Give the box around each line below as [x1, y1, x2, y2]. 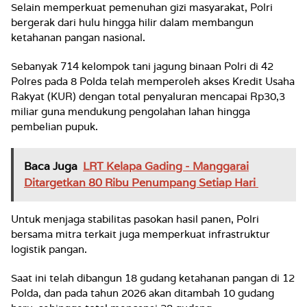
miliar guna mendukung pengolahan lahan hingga [11, 105, 250, 118]
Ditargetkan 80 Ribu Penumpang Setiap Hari [24, 175, 258, 190]
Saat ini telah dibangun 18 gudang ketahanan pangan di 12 [11, 271, 295, 284]
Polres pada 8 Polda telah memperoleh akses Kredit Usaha [11, 75, 295, 88]
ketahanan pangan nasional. [11, 31, 148, 44]
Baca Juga [24, 159, 77, 173]
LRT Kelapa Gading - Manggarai [83, 159, 249, 173]
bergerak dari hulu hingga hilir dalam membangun [11, 16, 254, 29]
